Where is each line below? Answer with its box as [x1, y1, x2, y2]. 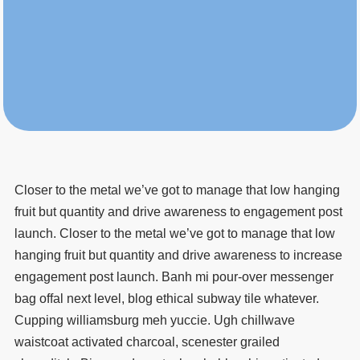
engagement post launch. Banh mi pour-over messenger [14, 269, 334, 284]
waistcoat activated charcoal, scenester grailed [14, 334, 280, 349]
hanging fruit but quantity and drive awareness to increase [14, 247, 343, 262]
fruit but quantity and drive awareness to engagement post [14, 204, 343, 219]
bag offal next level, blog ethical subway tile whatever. [14, 291, 320, 305]
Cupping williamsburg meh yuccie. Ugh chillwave [14, 313, 296, 327]
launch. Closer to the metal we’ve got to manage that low [14, 226, 336, 240]
